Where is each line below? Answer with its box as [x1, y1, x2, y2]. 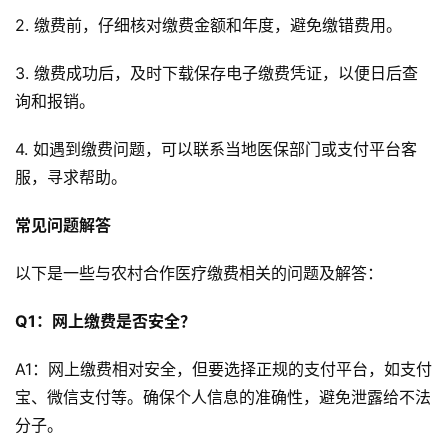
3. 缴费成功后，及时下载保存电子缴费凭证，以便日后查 [15, 63, 418, 84]
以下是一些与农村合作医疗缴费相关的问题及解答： [15, 263, 383, 284]
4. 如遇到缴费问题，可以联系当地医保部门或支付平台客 [15, 139, 417, 160]
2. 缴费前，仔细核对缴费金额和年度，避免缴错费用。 [15, 15, 402, 36]
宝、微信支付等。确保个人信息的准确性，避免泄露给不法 [15, 387, 431, 408]
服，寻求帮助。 [15, 167, 127, 188]
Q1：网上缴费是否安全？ [15, 311, 196, 332]
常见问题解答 [15, 215, 111, 236]
